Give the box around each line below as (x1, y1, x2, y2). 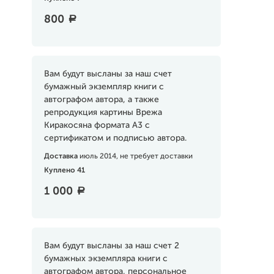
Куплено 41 (43, 167, 85, 174)
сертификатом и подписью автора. (43, 134, 187, 143)
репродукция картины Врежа (43, 108, 162, 117)
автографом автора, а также (43, 95, 159, 104)
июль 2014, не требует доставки (79, 153, 193, 160)
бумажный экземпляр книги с (43, 83, 164, 91)
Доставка (43, 153, 80, 160)
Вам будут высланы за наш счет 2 (43, 242, 179, 250)
